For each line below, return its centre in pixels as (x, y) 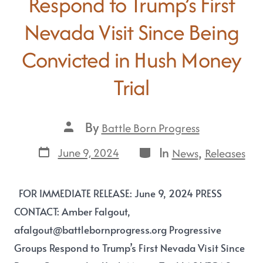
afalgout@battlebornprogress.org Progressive (118, 230)
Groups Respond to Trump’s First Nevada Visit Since (130, 248)
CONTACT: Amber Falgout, (73, 212)
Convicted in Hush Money (131, 59)
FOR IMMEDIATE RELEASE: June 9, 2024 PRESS (118, 194)
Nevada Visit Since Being (131, 32)
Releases (225, 153)
